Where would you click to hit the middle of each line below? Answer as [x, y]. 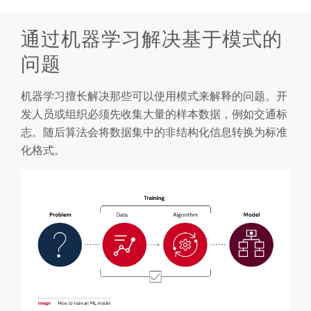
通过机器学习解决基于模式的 [152, 39]
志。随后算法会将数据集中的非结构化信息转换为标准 [154, 132]
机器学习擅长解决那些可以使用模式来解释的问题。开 [154, 95]
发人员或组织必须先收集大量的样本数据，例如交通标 [154, 114]
